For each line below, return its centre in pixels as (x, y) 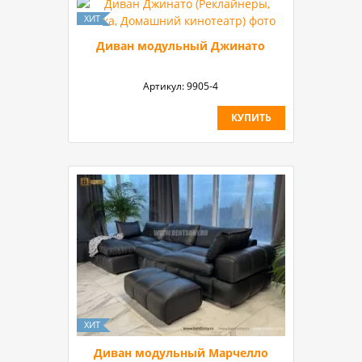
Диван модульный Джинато (181, 45)
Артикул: (165, 86)
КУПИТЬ (251, 117)
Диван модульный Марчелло (181, 352)
